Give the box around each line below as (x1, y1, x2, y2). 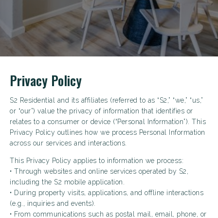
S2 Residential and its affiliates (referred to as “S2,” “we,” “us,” (10, 96, 203, 104)
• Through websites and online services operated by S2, (10, 167, 188, 175)
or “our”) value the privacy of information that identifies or (10, 107, 193, 115)
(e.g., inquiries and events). (10, 200, 96, 207)
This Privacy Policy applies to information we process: (10, 157, 183, 164)
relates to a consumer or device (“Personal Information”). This (10, 118, 206, 126)
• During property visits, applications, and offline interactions (10, 189, 203, 197)
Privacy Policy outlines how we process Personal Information (10, 128, 205, 136)
